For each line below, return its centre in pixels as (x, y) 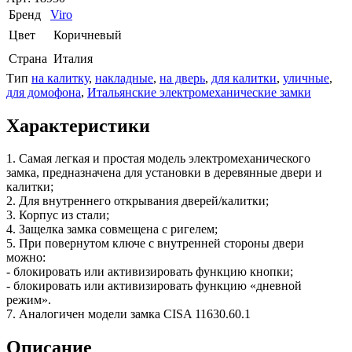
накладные (124, 78)
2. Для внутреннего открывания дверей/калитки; (137, 201)
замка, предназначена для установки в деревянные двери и (164, 173)
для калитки (244, 78)
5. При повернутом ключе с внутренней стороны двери (155, 244)
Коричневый (88, 35)
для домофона (44, 92)
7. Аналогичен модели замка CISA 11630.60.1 (128, 314)
